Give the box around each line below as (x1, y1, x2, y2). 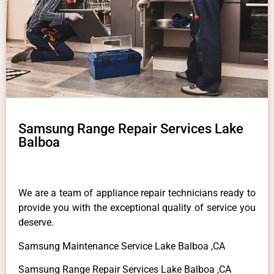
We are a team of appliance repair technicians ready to (18, 187, 256, 199)
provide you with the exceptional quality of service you (18, 202, 256, 214)
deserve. (18, 217, 54, 229)
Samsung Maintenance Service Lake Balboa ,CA (18, 240, 225, 252)
